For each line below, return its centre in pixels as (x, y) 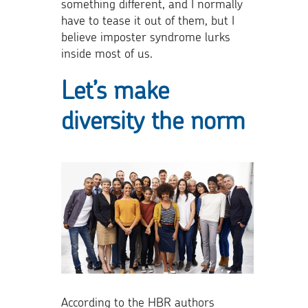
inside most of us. (107, 53)
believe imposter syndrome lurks (146, 37)
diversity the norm (153, 120)
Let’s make (115, 90)
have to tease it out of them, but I (148, 20)
